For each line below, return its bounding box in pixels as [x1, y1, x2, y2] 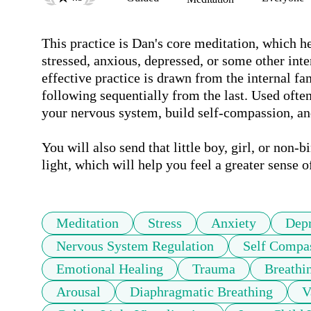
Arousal [56, 284, 101, 300]
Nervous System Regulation [56, 238, 214, 254]
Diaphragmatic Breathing [130, 284, 273, 300]
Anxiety [211, 215, 256, 231]
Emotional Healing [56, 261, 163, 277]
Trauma [192, 261, 235, 277]
